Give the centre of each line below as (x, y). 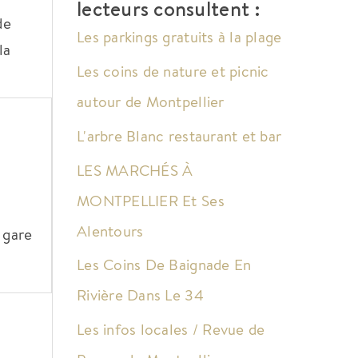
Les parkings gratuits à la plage (179, 37)
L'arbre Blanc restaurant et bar (179, 135)
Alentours (110, 231)
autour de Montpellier (151, 102)
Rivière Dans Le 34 (140, 295)
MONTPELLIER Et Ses (151, 200)
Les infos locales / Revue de (171, 330)
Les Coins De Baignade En (164, 265)
